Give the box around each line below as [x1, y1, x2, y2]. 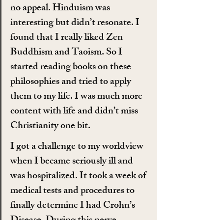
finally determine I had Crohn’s [10, 197, 137, 215]
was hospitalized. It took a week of [10, 168, 148, 186]
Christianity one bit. [10, 118, 90, 136]
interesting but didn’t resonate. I [10, 15, 141, 32]
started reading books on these [10, 59, 133, 77]
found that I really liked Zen [10, 29, 125, 47]
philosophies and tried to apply [10, 74, 133, 91]
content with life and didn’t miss [10, 103, 140, 121]
